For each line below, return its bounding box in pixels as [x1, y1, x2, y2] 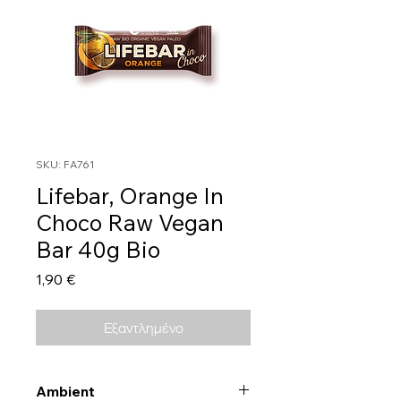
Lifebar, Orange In [36, 182, 224, 210]
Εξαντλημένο [103, 319, 183, 337]
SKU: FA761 [36, 158, 95, 172]
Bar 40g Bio [36, 235, 160, 264]
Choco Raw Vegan [36, 209, 224, 237]
